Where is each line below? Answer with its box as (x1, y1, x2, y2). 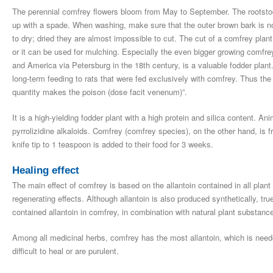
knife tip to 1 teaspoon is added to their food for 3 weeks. (12, 138, 213, 150)
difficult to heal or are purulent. (12, 244, 119, 257)
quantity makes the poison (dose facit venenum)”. (12, 85, 187, 97)
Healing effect (12, 164, 79, 176)
